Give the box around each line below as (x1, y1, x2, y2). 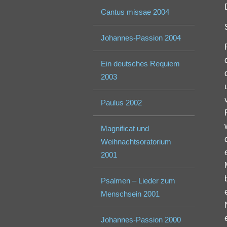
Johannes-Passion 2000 (101, 215, 181, 224)
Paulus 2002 (101, 98, 142, 107)
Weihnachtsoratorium (101, 137, 172, 146)
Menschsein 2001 (101, 190, 160, 199)
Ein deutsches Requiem (101, 59, 180, 68)
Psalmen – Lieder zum (101, 176, 176, 185)
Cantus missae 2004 (101, 8, 170, 17)
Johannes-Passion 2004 (101, 33, 181, 43)
